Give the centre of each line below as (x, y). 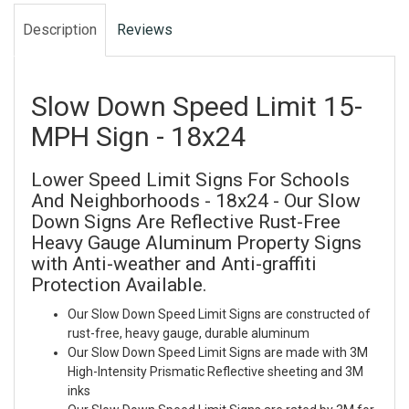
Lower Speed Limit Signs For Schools (190, 180)
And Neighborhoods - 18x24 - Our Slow (196, 201)
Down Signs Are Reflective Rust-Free (186, 222)
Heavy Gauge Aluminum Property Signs (196, 243)
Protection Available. (119, 285)
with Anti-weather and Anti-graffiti (174, 264)
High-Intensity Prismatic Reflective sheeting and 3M (215, 372)
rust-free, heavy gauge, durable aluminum (189, 334)
